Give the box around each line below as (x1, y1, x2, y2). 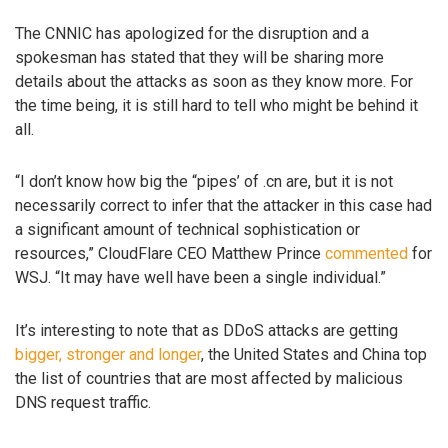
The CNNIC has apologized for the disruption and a (15, 23, 369, 43)
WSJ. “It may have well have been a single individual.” (15, 268, 386, 288)
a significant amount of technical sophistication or (15, 220, 360, 240)
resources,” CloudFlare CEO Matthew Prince (15, 244, 325, 264)
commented (325, 244, 408, 264)
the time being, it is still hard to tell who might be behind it (15, 95, 418, 115)
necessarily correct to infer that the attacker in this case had (15, 196, 432, 216)
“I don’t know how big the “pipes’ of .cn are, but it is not (15, 172, 393, 192)
